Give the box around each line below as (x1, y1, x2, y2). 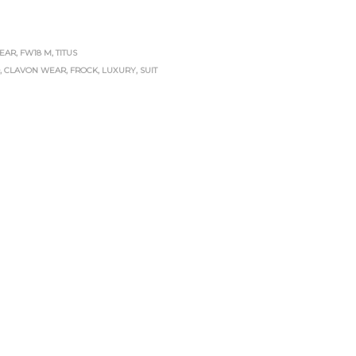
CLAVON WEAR (4, 65, 67, 75)
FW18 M (20, 48, 52, 58)
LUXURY (102, 65, 137, 75)
